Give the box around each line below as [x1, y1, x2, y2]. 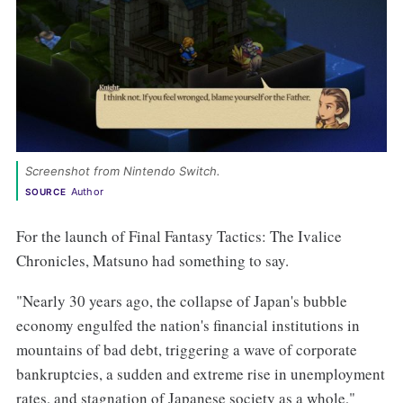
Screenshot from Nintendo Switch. [24, 163, 224, 178]
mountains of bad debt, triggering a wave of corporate [15, 339, 357, 361]
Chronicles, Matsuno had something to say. [15, 250, 289, 272]
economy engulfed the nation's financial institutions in [15, 315, 360, 336]
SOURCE [24, 185, 67, 197]
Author [70, 184, 104, 198]
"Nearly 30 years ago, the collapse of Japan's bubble [15, 291, 347, 312]
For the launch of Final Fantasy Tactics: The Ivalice [15, 226, 342, 247]
